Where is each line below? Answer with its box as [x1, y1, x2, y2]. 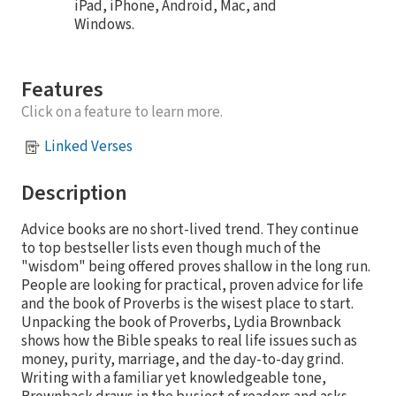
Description [21, 177, 127, 209]
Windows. [74, 13, 134, 35]
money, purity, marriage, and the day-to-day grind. [21, 348, 344, 370]
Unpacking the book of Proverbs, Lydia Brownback [21, 311, 341, 333]
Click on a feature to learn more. [21, 101, 223, 123]
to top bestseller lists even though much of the [21, 237, 321, 259]
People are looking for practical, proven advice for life [21, 274, 363, 296]
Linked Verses [44, 136, 133, 158]
